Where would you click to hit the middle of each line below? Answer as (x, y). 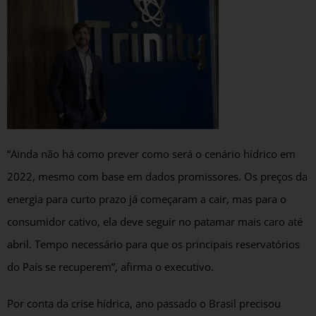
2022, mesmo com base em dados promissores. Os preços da (157, 176)
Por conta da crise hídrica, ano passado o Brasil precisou (144, 303)
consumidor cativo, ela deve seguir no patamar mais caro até (155, 221)
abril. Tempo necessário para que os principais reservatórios (153, 244)
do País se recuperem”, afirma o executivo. (110, 267)
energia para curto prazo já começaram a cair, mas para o (147, 199)
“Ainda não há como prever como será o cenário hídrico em (151, 154)
